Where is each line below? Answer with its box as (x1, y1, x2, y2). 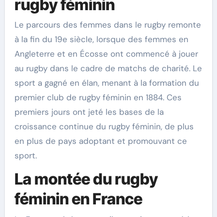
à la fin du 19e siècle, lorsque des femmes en (14, 34, 188, 45)
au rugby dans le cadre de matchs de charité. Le (14, 63, 202, 74)
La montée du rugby (14, 170, 158, 188)
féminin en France (14, 189, 142, 208)
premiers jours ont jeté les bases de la (14, 107, 164, 117)
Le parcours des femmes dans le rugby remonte (14, 19, 201, 30)
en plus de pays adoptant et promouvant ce (14, 136, 187, 146)
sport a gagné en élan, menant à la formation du (14, 77, 199, 88)
